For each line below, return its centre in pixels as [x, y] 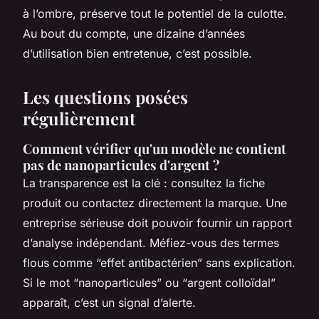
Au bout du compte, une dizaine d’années [134, 33]
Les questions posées [105, 96]
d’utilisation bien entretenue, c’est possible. [137, 53]
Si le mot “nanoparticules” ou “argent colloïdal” [149, 282]
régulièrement [79, 118]
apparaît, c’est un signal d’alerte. [109, 302]
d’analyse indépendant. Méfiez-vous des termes [151, 242]
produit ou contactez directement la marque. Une [155, 203]
